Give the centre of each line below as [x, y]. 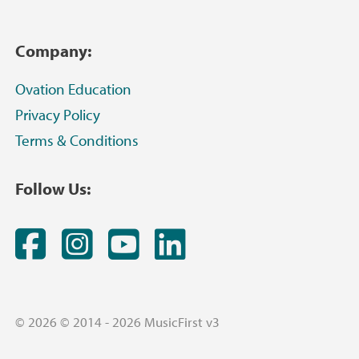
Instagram [166, 242]
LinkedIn [248, 242]
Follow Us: [53, 188]
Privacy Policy [58, 114]
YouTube [202, 242]
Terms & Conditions [77, 140]
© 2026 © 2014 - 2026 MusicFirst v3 [117, 322]
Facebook [116, 242]
